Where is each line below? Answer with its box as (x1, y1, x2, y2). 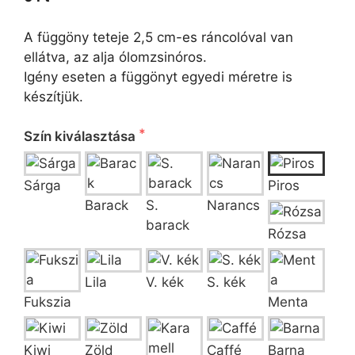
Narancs (207, 197, 260, 214)
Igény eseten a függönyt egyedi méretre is (24, 68, 292, 85)
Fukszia (24, 294, 71, 311)
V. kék (146, 274, 184, 291)
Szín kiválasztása (24, 128, 139, 145)
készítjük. (24, 88, 83, 105)
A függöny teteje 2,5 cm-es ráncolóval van (24, 29, 293, 45)
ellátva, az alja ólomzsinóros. (24, 48, 207, 65)
